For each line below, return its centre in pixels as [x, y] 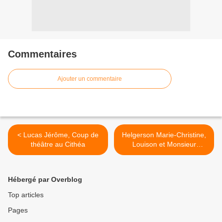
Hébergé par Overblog [45, 180]
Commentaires [42, 54]
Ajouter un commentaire [90, 79]
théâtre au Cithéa [58, 144]
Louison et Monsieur [164, 144]
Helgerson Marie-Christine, [164, 135]
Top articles [26, 195]
